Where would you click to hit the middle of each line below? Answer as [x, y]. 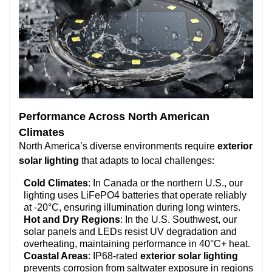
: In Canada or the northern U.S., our [165, 183]
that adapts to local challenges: [147, 160]
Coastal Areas [56, 256]
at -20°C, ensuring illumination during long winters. [132, 207]
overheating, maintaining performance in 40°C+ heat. [137, 243]
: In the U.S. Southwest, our [178, 219]
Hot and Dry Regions [72, 219]
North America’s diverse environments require [118, 146]
